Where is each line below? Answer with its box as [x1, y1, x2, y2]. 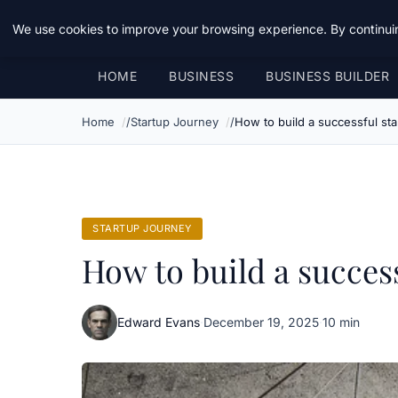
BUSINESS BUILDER [266, 68, 389, 84]
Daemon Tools [82, 12, 211, 41]
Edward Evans [117, 314, 200, 330]
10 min [322, 314, 360, 330]
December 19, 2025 [203, 314, 319, 330]
